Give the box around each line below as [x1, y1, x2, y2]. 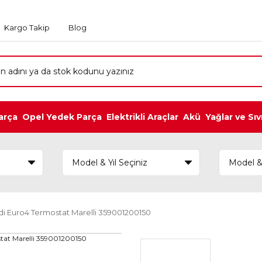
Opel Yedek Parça [22, 112, 102, 122]
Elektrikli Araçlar [106, 112, 178, 122]
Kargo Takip [4, 22, 50, 32]
